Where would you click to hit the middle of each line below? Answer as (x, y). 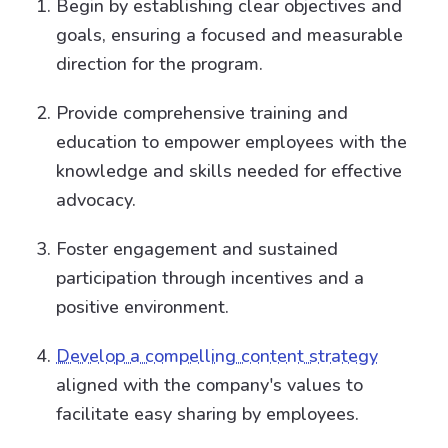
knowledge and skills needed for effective (229, 171)
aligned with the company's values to (209, 385)
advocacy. (96, 200)
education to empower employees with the (231, 142)
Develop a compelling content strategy (217, 356)
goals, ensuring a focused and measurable (229, 35)
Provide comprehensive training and (202, 113)
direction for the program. (159, 64)
